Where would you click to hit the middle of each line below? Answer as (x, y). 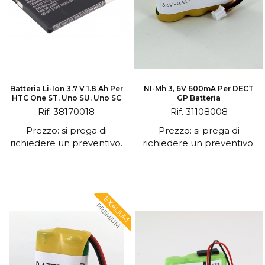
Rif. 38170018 (66, 112)
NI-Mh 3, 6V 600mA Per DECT (199, 88)
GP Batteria (199, 98)
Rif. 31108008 (199, 112)
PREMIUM (108, 216)
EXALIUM (117, 209)
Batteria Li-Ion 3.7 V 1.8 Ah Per (66, 88)
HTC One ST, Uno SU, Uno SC (66, 98)
